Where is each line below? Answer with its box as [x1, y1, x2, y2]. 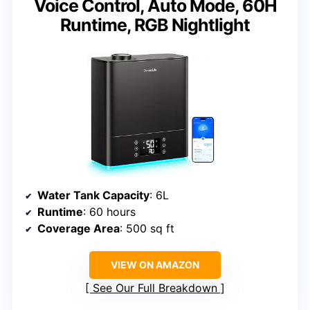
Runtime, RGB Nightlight [60, 14, 250, 35]
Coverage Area [37, 221, 120, 235]
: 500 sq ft [120, 221, 174, 235]
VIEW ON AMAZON [111, 258, 199, 271]
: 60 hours [83, 204, 136, 219]
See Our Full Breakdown [93, 280, 217, 295]
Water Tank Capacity [37, 188, 149, 202]
